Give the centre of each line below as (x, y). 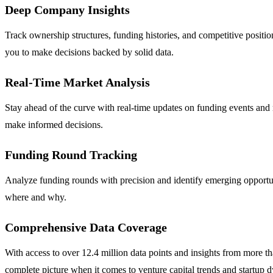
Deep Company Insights (67, 9)
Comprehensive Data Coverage (86, 227)
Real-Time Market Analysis (77, 82)
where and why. (36, 197)
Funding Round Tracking (71, 154)
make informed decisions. (54, 124)
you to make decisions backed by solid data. (89, 52)
